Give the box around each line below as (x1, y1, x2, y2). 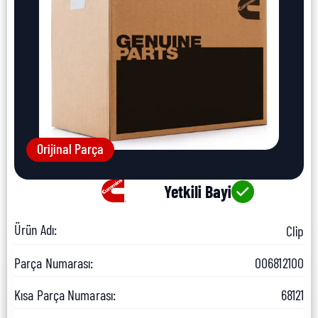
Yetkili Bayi (163, 181, 231, 202)
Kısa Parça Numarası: (14, 286, 116, 304)
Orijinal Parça (37, 140, 104, 158)
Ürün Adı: (14, 221, 57, 238)
